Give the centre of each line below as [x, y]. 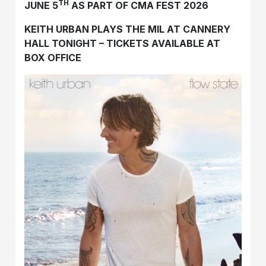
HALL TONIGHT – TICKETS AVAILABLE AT [123, 43]
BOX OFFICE [53, 57]
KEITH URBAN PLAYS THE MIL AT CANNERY [128, 29]
